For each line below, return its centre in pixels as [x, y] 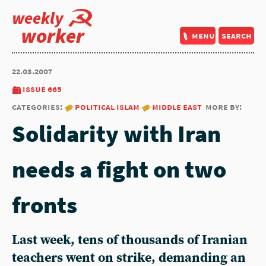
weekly [38, 18]
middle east [177, 107]
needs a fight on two [119, 169]
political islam [107, 107]
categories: [38, 107]
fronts [45, 205]
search [236, 35]
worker [53, 36]
